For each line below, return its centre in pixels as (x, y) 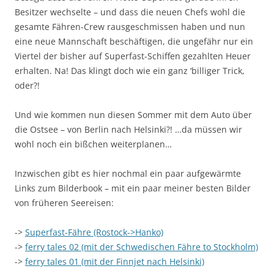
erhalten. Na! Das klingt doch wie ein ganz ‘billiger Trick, (130, 71)
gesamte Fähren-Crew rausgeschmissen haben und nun (130, 27)
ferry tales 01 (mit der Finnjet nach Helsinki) (115, 261)
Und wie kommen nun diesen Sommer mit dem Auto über (133, 115)
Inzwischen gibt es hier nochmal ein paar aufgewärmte (128, 173)
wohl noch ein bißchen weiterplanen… (93, 144)
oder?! (27, 85)
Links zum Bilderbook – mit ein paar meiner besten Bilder (133, 188)
